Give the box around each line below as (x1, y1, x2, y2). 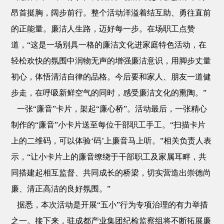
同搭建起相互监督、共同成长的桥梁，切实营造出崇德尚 (11, 168, 211, 177)
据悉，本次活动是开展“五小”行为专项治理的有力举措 (11, 200, 208, 209)
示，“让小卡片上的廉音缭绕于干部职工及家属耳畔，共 (11, 152, 207, 161)
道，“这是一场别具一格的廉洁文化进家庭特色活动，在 (11, 40, 207, 49)
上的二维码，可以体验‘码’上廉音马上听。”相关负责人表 (11, 136, 212, 145)
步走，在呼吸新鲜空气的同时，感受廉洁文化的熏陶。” (11, 88, 207, 97)
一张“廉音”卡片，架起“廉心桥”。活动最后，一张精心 (11, 104, 207, 113)
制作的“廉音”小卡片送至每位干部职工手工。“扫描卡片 (11, 120, 206, 129)
